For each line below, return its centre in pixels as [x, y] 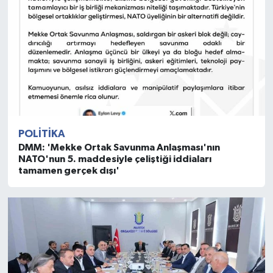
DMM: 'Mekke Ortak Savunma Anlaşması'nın [119, 148]
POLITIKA [41, 134]
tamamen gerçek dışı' [69, 171]
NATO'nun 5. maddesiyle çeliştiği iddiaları [115, 159]
